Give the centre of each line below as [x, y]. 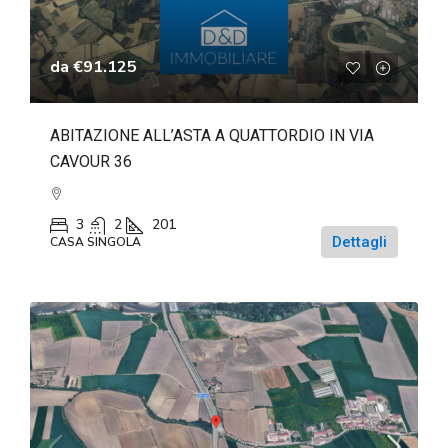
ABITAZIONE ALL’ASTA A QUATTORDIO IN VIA [212, 135]
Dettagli [359, 241]
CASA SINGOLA [95, 241]
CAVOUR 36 [91, 161]
